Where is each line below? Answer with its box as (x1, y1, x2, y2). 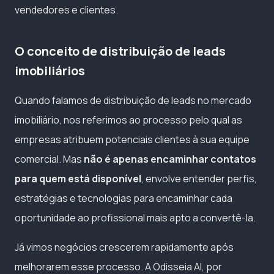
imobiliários (15, 62, 85, 79)
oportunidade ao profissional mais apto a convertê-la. (15, 210, 256, 224)
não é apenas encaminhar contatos (84, 152, 256, 166)
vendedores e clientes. (15, 2, 118, 17)
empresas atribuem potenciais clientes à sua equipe (15, 132, 250, 146)
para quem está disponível (15, 171, 141, 185)
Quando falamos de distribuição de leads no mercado (15, 93, 251, 107)
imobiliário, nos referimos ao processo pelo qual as (15, 113, 242, 127)
